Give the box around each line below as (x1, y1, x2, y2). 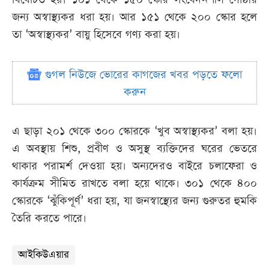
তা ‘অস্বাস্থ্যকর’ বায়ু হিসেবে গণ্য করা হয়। (12, 27, 180, 43)
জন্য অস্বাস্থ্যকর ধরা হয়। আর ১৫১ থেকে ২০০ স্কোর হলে (12, 10, 257, 25)
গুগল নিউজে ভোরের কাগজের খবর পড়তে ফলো (41, 67, 242, 83)
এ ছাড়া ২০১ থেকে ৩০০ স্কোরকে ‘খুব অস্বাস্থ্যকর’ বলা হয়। (12, 124, 257, 139)
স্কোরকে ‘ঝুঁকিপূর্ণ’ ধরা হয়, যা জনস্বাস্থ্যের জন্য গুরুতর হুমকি (12, 193, 257, 209)
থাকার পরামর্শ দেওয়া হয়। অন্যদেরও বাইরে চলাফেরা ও (12, 159, 257, 174)
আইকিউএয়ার (18, 248, 69, 262)
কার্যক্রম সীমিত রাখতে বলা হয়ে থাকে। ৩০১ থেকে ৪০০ (12, 176, 257, 192)
